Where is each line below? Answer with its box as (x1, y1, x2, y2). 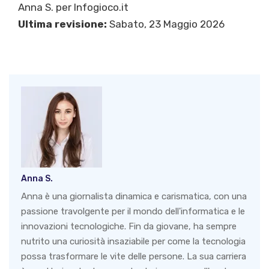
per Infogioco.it (53, 1, 128, 13)
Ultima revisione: (18, 18, 107, 30)
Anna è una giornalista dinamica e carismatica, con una (21, 191, 247, 202)
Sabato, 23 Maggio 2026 (107, 18, 225, 30)
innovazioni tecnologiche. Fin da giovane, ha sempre (21, 221, 237, 232)
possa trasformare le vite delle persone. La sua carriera (21, 251, 246, 262)
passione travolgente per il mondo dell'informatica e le (21, 206, 245, 217)
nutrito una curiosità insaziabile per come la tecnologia (21, 236, 246, 247)
